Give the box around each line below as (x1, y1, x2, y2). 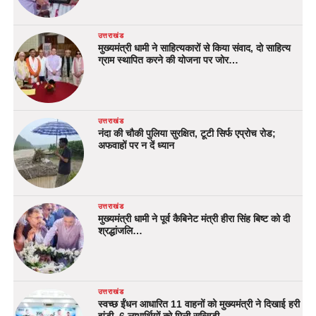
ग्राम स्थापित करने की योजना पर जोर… (97, 54, 238, 66)
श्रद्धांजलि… (97, 225, 142, 237)
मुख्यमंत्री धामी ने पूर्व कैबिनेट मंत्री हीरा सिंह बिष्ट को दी (97, 213, 290, 225)
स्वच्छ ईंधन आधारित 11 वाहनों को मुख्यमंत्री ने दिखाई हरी (97, 298, 300, 310)
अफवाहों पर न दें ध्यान (97, 140, 174, 152)
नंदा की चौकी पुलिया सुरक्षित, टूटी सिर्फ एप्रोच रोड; (97, 128, 276, 140)
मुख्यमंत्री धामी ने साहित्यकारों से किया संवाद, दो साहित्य (97, 42, 291, 54)
